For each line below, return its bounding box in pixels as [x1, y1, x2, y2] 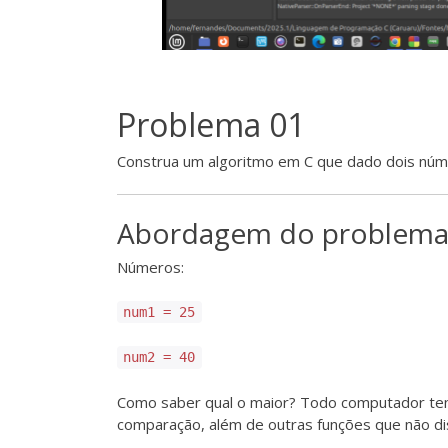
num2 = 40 [123, 349, 196, 366]
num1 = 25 [123, 304, 196, 321]
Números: [117, 256, 184, 277]
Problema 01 [117, 102, 305, 146]
